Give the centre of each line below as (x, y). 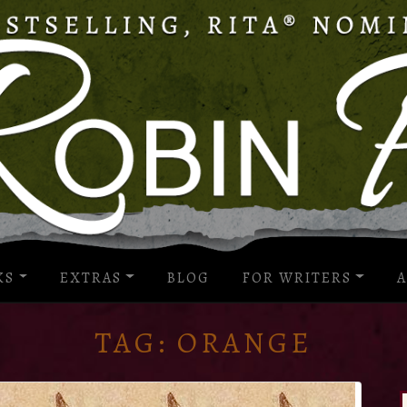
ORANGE (245, 342)
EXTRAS (91, 278)
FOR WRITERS (297, 278)
